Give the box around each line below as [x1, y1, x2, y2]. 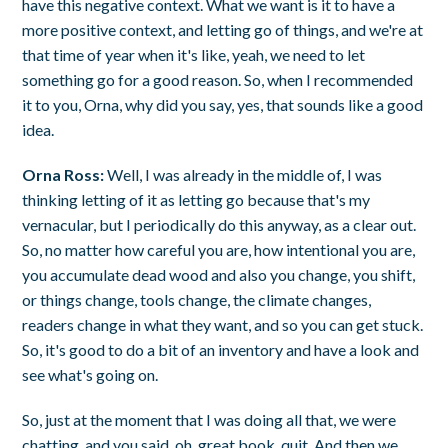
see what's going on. [22, 364, 159, 384]
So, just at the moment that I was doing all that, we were [22, 409, 397, 429]
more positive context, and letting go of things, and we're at [22, 19, 424, 39]
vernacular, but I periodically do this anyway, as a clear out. [22, 214, 417, 234]
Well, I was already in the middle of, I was [104, 164, 383, 184]
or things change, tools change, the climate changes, [22, 289, 372, 309]
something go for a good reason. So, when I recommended [22, 69, 414, 89]
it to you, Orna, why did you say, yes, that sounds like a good [22, 94, 424, 114]
